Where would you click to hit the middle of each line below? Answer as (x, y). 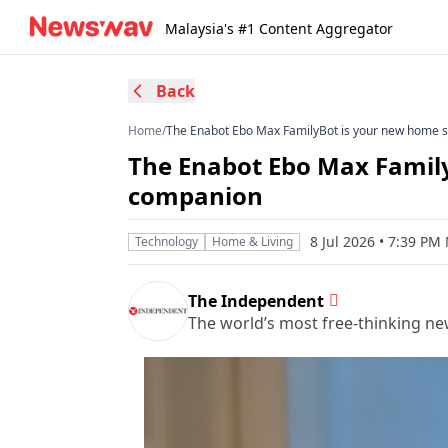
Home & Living (252, 241)
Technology (166, 241)
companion (195, 195)
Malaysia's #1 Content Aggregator (279, 28)
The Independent (256, 300)
